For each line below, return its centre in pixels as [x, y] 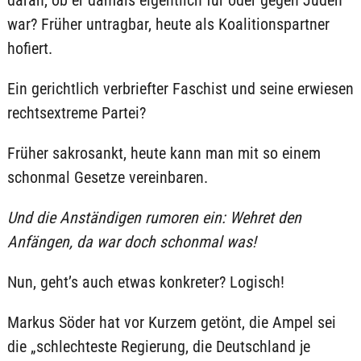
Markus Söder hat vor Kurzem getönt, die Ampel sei [171, 322]
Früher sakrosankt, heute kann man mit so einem [164, 153]
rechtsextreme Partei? [76, 113]
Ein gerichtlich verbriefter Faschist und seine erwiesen [180, 89]
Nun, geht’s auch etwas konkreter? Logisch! [145, 282]
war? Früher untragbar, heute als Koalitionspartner [168, 24]
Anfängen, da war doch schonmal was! [131, 242]
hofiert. [29, 48]
